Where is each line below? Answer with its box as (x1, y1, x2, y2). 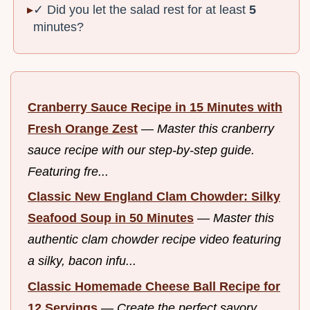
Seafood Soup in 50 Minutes (28, 211, 194, 226)
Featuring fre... (28, 164, 109, 179)
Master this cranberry (157, 121, 274, 136)
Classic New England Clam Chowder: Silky (28, 190, 280, 204)
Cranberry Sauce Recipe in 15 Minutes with (28, 100, 282, 114)
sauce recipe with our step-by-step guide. (28, 143, 255, 157)
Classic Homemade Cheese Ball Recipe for (28, 279, 280, 293)
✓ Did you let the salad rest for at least (33, 2, 250, 17)
